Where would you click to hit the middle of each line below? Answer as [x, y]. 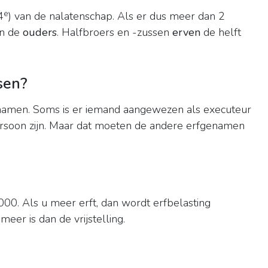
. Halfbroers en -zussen [115, 33]
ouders [40, 33]
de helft [221, 33]
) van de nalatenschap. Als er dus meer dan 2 [117, 16]
